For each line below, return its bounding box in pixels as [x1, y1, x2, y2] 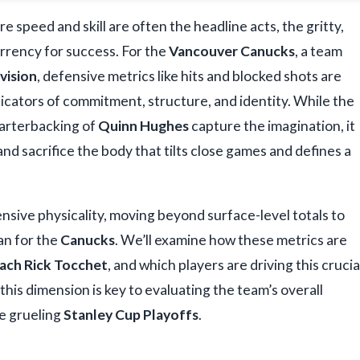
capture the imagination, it [189, 117, 355, 135]
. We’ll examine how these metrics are [115, 231, 347, 249]
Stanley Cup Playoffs [63, 306, 198, 324]
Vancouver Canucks [169, 43, 295, 60]
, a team [295, 43, 342, 60]
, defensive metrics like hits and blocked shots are [37, 67, 342, 85]
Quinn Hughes [98, 117, 189, 135]
